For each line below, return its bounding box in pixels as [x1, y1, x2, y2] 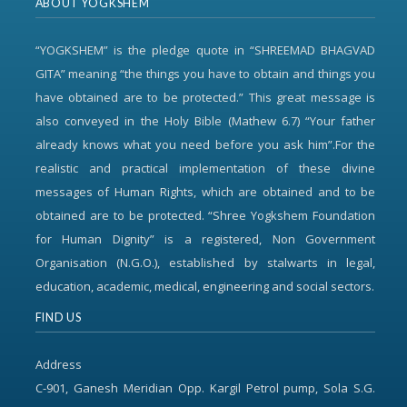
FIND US [35, 311, 82, 324]
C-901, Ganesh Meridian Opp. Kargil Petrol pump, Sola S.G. [35, 380, 376, 396]
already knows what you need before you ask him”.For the [35, 136, 376, 153]
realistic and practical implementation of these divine [35, 160, 376, 176]
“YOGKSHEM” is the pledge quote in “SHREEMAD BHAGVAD [35, 42, 376, 58]
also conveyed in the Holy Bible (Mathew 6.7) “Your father [35, 113, 376, 129]
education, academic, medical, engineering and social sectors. [35, 278, 374, 294]
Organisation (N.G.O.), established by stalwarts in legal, [35, 254, 376, 271]
